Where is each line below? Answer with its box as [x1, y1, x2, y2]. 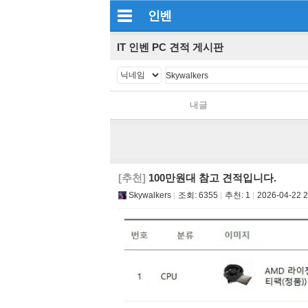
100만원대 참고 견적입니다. [146, 172, 276, 184]
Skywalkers [129, 190, 171, 200]
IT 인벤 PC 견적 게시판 [117, 41, 223, 53]
